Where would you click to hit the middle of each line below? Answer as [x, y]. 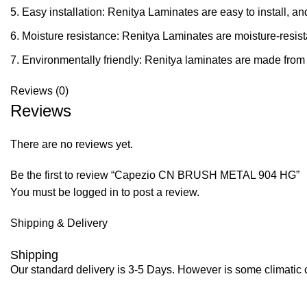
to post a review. [159, 192]
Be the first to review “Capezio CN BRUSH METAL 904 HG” [155, 175]
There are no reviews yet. [72, 144]
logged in [96, 192]
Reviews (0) [39, 91]
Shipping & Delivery [59, 223]
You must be [42, 192]
